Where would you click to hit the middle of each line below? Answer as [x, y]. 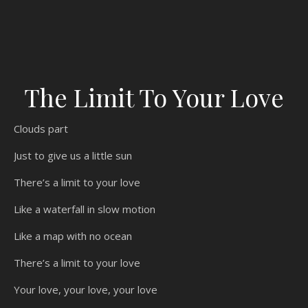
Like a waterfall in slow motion [85, 209]
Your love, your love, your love [86, 289]
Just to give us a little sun [73, 155]
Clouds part [41, 128]
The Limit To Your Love [154, 97]
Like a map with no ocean [73, 235]
